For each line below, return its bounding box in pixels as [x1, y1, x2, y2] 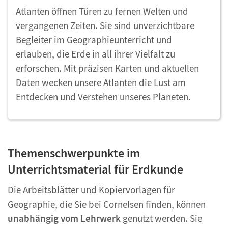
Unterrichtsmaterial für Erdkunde [8, 161, 183, 178]
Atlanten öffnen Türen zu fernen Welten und [16, 5, 188, 18]
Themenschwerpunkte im [8, 145, 140, 161]
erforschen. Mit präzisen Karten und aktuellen [16, 62, 199, 75]
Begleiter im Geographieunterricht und [16, 34, 172, 46]
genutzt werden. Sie [121, 212, 202, 225]
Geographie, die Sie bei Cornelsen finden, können [8, 198, 206, 211]
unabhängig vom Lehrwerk [8, 212, 121, 225]
